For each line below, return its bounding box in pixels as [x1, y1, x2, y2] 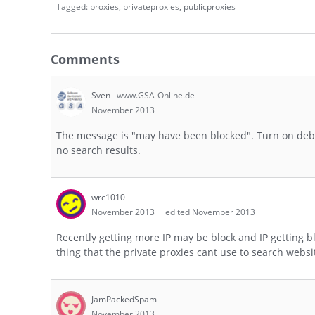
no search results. [56, 143, 141, 157]
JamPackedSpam [91, 293, 157, 306]
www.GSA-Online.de [117, 89, 195, 102]
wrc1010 [91, 191, 125, 204]
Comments [51, 51, 120, 68]
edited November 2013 [165, 206, 255, 219]
